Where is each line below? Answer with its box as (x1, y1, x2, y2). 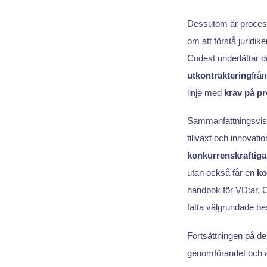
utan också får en (187, 167, 257, 178)
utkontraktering (187, 70, 252, 80)
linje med (187, 87, 224, 98)
